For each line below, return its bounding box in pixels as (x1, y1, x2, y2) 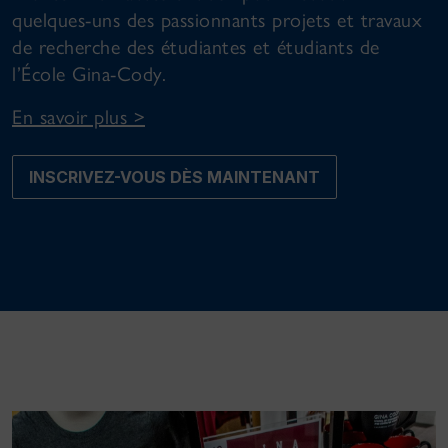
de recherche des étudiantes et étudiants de (12, 35, 380, 60)
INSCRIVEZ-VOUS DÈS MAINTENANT (29, 167, 320, 188)
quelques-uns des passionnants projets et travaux (12, 8, 422, 33)
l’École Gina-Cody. (12, 62, 166, 87)
